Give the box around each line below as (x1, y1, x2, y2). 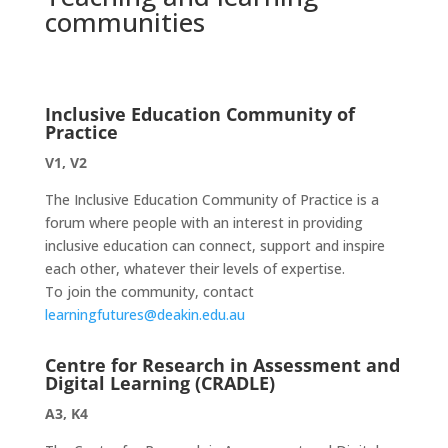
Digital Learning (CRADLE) (44, 371, 275, 395)
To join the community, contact (44, 282, 254, 301)
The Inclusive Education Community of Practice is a (44, 190, 379, 209)
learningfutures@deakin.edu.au (44, 305, 245, 324)
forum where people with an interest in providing (44, 213, 363, 232)
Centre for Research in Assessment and (44, 353, 400, 377)
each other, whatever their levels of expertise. (44, 259, 345, 278)
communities (44, 4, 205, 40)
